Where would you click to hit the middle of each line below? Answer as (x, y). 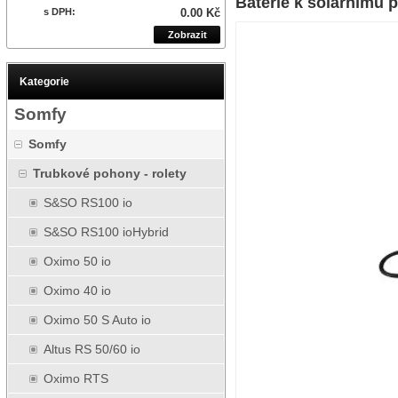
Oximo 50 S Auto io (97, 320)
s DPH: (60, 12)
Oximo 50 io (77, 261)
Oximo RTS (76, 378)
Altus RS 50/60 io (92, 349)
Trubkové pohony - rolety (110, 173)
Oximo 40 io (77, 291)
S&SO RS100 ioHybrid (106, 232)
